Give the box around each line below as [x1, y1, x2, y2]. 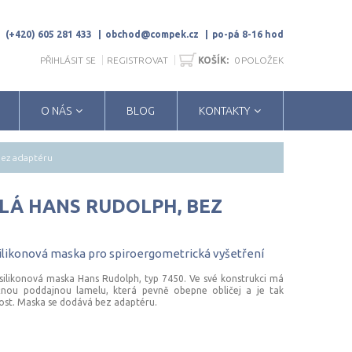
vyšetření [213, 247, 264, 260]
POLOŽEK [241, 55, 284, 65]
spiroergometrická [109, 247, 211, 260]
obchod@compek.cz [105, 29, 199, 39]
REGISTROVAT [107, 55, 168, 65]
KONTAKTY [199, 104, 251, 117]
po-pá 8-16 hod [212, 29, 284, 39]
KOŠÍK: [198, 55, 229, 65]
